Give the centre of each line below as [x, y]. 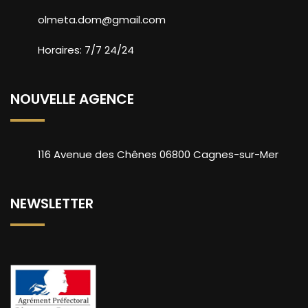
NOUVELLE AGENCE [72, 99]
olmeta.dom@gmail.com [102, 20]
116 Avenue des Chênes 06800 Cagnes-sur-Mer [158, 154]
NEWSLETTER [52, 203]
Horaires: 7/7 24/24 [86, 50]
